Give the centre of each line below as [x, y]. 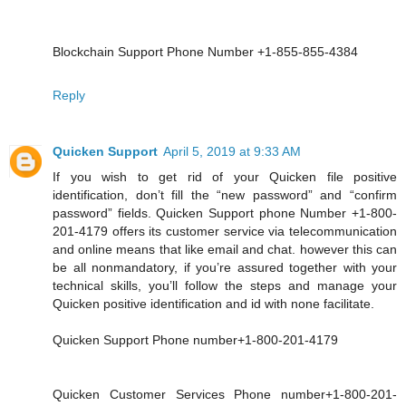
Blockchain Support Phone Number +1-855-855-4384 [205, 51]
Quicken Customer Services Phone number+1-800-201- [225, 394]
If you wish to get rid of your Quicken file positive [225, 176]
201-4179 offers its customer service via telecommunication [225, 231]
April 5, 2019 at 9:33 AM [232, 151]
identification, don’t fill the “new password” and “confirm [225, 194]
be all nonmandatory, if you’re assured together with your [225, 267]
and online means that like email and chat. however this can [225, 249]
